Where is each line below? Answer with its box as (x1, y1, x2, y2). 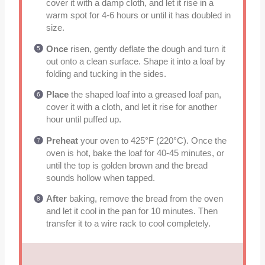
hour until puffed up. (46, 115, 121, 125)
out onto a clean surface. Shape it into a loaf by (46, 56, 225, 66)
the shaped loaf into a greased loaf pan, (68, 90, 221, 100)
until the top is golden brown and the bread (46, 160, 208, 170)
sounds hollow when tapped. (46, 173, 155, 183)
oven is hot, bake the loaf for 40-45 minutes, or (46, 148, 224, 158)
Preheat (46, 135, 78, 146)
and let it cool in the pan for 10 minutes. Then (46, 206, 218, 216)
